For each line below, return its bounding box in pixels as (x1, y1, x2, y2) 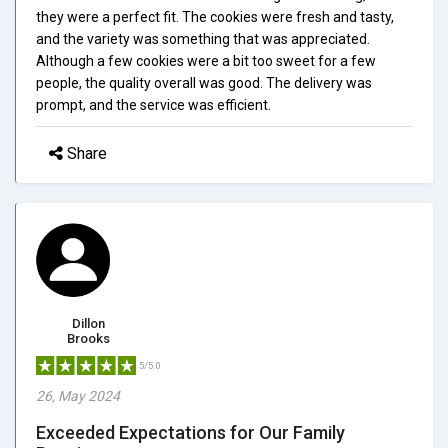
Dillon (72, 315, 105, 331)
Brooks (67, 330, 110, 346)
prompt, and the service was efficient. (36, 96, 271, 113)
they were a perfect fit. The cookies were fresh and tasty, (36, 8, 394, 25)
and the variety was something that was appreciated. (36, 30, 370, 47)
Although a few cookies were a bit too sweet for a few (36, 52, 376, 69)
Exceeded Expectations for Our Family (36, 421, 345, 443)
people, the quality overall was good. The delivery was (36, 74, 372, 91)
